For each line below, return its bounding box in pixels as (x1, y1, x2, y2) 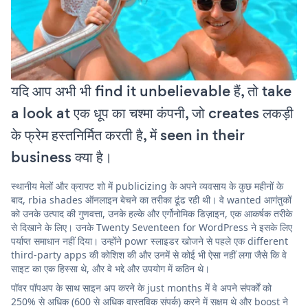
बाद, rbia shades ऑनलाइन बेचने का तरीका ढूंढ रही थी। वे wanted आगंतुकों (11, 192, 291, 206)
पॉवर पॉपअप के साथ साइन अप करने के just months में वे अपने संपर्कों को (11, 280, 272, 294)
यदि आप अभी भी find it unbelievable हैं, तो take (11, 80, 291, 102)
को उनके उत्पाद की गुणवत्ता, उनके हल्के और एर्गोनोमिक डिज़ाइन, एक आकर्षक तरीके (11, 206, 292, 220)
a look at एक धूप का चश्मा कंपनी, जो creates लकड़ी (11, 102, 294, 124)
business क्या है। (11, 146, 112, 168)
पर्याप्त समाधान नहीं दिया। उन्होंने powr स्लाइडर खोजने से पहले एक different (11, 234, 288, 247)
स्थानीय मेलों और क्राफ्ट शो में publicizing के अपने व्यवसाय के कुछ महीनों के (11, 179, 283, 192)
